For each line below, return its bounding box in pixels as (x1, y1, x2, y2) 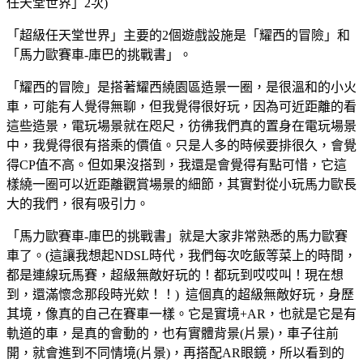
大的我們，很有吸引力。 (6, 196, 149, 211)
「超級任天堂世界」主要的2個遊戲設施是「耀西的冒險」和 (6, 28, 350, 42)
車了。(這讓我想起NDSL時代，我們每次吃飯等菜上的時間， (6, 248, 357, 263)
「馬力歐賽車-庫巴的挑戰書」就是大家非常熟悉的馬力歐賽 (6, 228, 348, 243)
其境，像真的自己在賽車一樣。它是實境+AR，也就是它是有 (6, 306, 357, 321)
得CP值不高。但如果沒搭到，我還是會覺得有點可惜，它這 (6, 157, 347, 172)
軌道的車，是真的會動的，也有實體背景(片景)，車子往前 (6, 326, 339, 340)
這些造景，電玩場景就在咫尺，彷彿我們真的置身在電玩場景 (6, 118, 357, 133)
